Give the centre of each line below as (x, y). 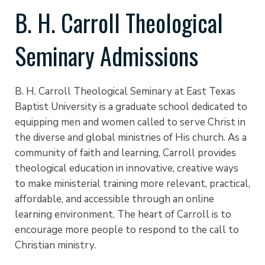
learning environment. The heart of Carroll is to (123, 214)
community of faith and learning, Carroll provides (125, 153)
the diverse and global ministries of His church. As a (131, 137)
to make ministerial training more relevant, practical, (132, 183)
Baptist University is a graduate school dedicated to (131, 106)
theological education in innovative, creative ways (127, 168)
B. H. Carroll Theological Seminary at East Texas (125, 91)
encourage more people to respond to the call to (127, 230)
